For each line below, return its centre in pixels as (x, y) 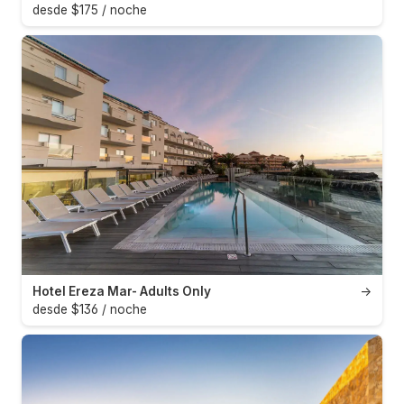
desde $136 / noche (90, 309)
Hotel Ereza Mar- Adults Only (122, 291)
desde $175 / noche (90, 9)
